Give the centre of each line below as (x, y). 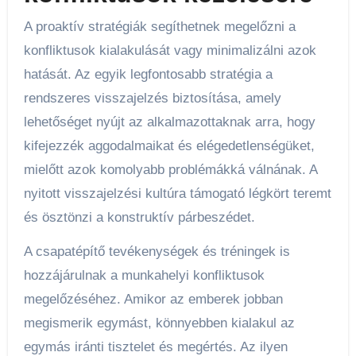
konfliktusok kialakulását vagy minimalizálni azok (170, 51)
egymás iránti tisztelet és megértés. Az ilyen (155, 346)
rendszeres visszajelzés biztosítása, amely (152, 99)
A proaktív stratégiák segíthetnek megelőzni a (159, 27)
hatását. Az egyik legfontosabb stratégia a (148, 75)
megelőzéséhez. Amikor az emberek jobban (153, 299)
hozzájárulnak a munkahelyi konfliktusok (144, 275)
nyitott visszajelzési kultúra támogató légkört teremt (177, 194)
